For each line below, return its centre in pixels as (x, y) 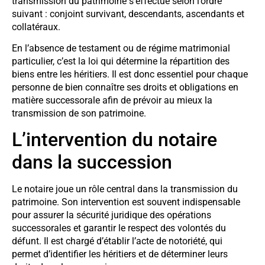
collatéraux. (36, 27)
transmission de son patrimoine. (79, 114)
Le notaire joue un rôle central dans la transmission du (125, 189)
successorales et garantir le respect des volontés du (119, 228)
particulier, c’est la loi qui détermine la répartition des (121, 62)
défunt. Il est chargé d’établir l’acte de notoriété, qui (117, 241)
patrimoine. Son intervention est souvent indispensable (126, 202)
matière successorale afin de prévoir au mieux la (112, 101)
